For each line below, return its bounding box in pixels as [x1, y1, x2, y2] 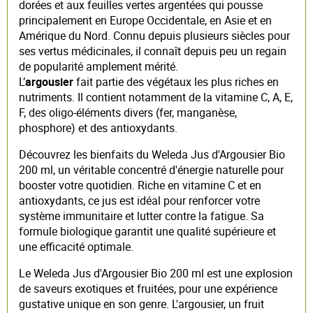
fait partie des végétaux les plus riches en [73, 73, 279, 89]
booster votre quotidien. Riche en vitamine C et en [19, 177, 261, 193]
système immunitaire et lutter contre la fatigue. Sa [19, 208, 264, 224]
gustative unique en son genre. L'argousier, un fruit [19, 296, 264, 312]
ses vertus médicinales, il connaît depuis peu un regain [19, 43, 286, 59]
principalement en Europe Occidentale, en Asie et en [19, 12, 272, 28]
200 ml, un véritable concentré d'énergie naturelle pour [19, 161, 284, 177]
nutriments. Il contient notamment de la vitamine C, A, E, [19, 89, 293, 105]
